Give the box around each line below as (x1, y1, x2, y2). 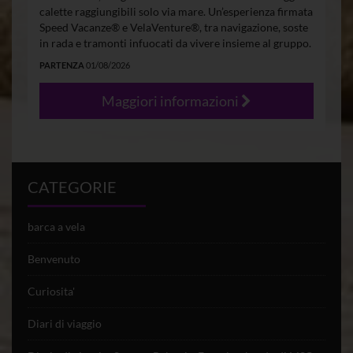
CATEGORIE (28, 177, 117, 197)
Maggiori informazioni (102, 92, 241, 110)
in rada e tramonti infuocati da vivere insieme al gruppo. (39, 36, 311, 50)
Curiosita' (28, 284, 75, 299)
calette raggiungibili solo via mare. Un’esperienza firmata (39, 5, 313, 19)
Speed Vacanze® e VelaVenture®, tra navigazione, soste (39, 20, 308, 35)
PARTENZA (39, 60, 84, 71)
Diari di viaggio (28, 317, 102, 331)
